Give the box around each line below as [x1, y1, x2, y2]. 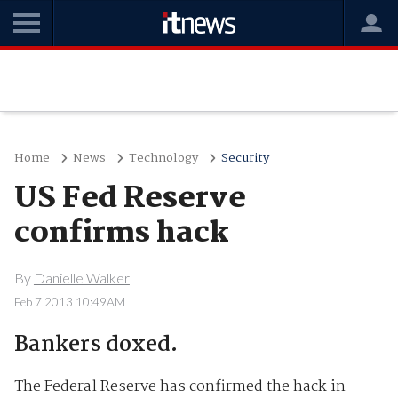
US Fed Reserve [13, 175, 246, 223]
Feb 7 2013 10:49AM [13, 294, 125, 309]
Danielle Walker [33, 268, 130, 286]
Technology [128, 148, 198, 168]
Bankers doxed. [13, 327, 178, 362]
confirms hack [13, 210, 229, 258]
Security [220, 148, 269, 168]
